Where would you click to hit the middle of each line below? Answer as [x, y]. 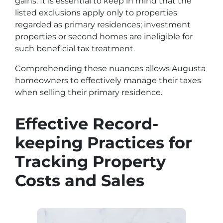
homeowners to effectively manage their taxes [108, 80]
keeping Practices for [104, 143]
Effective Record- [87, 124]
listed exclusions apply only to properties [96, 13]
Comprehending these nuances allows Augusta [110, 68]
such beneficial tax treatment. [75, 49]
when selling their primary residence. [89, 92]
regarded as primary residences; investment [103, 25]
